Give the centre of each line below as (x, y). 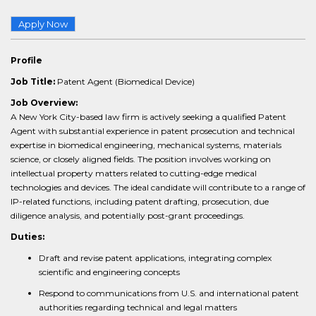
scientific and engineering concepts (109, 272)
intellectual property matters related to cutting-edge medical (134, 173)
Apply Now (43, 24)
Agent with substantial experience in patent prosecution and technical (153, 131)
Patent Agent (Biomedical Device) (126, 81)
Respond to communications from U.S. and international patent (169, 293)
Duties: (28, 237)
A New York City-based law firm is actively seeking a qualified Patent (148, 117)
